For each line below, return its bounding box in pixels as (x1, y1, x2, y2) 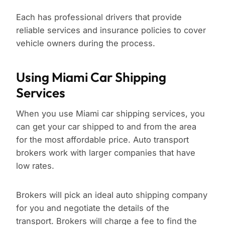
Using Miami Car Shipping (16, 69, 166, 86)
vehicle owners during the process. (16, 38, 155, 49)
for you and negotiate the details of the (16, 203, 169, 213)
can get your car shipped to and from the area (16, 122, 196, 132)
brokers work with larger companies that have (16, 148, 195, 158)
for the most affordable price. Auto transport (16, 135, 189, 145)
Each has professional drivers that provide (16, 12, 182, 23)
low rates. (16, 161, 54, 171)
